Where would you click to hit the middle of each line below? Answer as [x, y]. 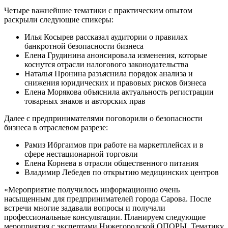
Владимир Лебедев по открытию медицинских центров [122, 172]
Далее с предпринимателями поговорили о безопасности [103, 118]
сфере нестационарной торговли [81, 154]
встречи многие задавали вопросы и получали [85, 208]
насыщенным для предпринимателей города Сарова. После [108, 198]
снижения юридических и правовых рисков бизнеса [115, 82]
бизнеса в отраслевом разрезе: [56, 127]
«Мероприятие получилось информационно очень [92, 189]
